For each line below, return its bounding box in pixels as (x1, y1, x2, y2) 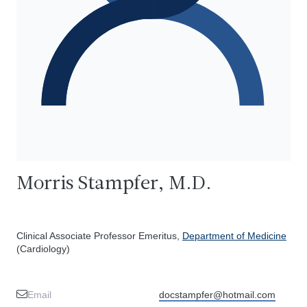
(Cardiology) (16, 243, 70, 254)
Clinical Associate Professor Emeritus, (16, 230, 182, 241)
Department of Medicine (182, 230, 286, 241)
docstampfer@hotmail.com (159, 289, 275, 300)
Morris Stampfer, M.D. (16, 174, 212, 194)
